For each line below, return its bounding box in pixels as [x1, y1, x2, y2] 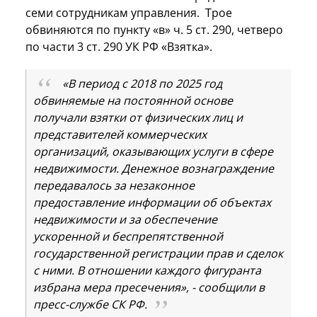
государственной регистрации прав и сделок [33, 245, 283, 261]
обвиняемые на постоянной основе [33, 92, 233, 108]
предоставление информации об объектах [33, 194, 271, 210]
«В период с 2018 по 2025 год [62, 75, 222, 91]
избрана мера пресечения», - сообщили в [33, 279, 265, 295]
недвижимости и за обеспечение [33, 211, 217, 227]
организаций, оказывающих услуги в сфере [33, 143, 273, 159]
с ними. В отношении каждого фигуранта [33, 262, 261, 278]
